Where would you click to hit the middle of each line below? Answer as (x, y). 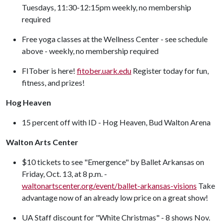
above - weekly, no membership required (90, 51)
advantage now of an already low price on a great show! (115, 197)
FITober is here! (49, 71)
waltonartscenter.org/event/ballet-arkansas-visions (109, 186)
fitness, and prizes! (53, 83)
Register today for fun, (170, 71)
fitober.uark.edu (104, 71)
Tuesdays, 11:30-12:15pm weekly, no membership (107, 7)
